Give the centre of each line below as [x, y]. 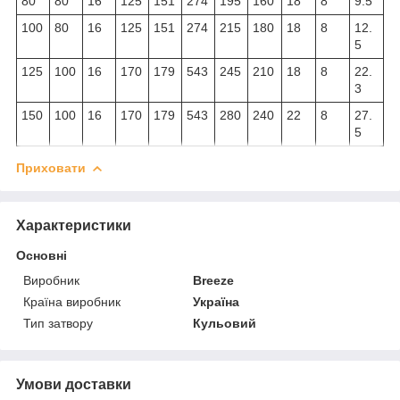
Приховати [51, 167]
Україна [217, 301]
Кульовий [225, 323]
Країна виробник [72, 301]
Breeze [214, 280]
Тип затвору [58, 323]
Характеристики [74, 225]
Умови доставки [74, 384]
